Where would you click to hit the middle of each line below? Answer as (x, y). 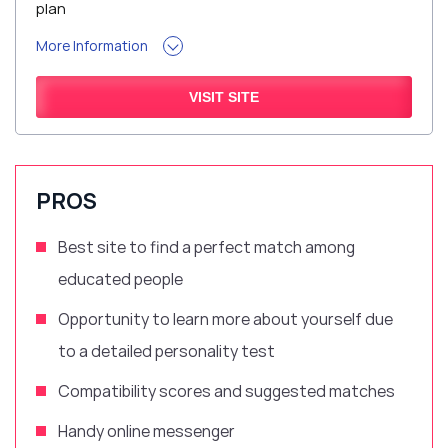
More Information (92, 46)
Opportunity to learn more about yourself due (225, 319)
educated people (120, 279)
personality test (213, 351)
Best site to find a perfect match (181, 247)
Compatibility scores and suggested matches (226, 391)
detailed (121, 351)
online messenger (169, 431)
